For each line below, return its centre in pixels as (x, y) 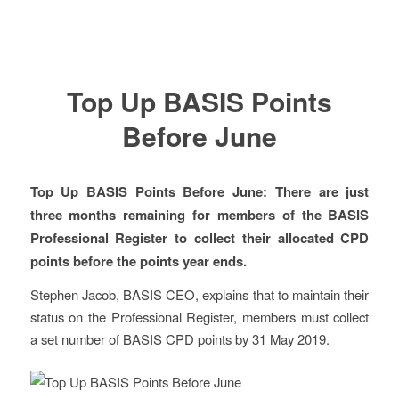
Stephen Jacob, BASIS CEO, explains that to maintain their (199, 295)
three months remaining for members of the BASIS (199, 214)
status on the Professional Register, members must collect (199, 317)
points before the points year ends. (138, 261)
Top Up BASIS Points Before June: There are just (199, 191)
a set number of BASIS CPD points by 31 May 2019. (179, 339)
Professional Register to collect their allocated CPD (199, 237)
